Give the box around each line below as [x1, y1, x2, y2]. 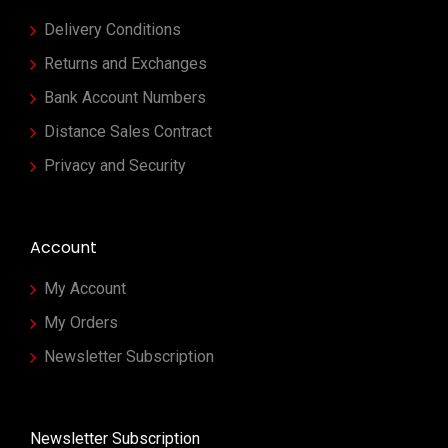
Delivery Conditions [44, 20, 181, 39]
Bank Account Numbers [44, 88, 206, 107]
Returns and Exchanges [44, 54, 207, 73]
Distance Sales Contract [44, 122, 212, 141]
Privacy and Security [44, 156, 186, 175]
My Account [44, 279, 126, 298]
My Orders [44, 313, 118, 332]
